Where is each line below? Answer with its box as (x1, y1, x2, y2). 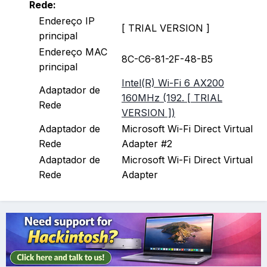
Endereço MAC (39, 46, 107, 58)
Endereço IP (39, 15, 95, 27)
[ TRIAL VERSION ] (122, 22, 210, 35)
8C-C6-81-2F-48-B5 (122, 53, 213, 66)
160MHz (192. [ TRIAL (122, 92, 222, 104)
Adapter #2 (122, 138, 172, 150)
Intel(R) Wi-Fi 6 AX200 (122, 77, 224, 89)
